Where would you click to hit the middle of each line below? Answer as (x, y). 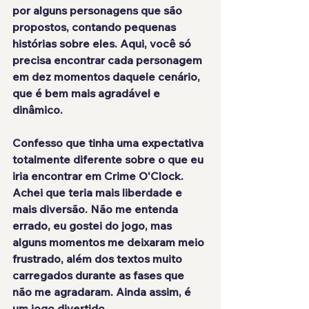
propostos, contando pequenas (96, 27)
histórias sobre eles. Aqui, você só (103, 44)
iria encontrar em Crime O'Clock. (99, 176)
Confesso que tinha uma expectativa (109, 143)
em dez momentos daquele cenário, (108, 77)
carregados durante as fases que (98, 276)
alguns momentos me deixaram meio (110, 242)
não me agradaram (61, 292)
